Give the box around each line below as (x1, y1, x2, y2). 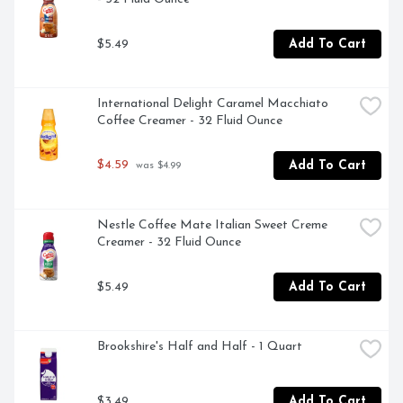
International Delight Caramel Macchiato (97, 97, 328, 112)
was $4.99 (132, 160, 181, 172)
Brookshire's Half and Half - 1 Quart (97, 340, 302, 354)
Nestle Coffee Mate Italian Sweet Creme (97, 219, 327, 233)
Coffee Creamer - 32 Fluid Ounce (97, 114, 282, 129)
